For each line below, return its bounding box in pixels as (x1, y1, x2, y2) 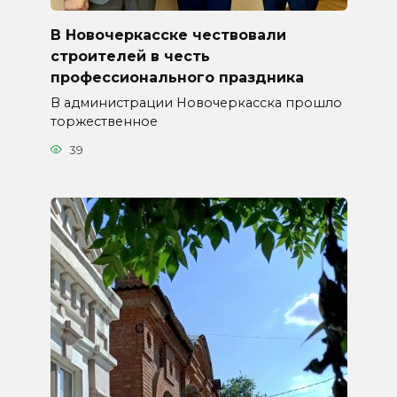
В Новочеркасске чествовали (50, 26, 286, 43)
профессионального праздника (50, 68, 304, 86)
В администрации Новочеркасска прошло (50, 95, 342, 112)
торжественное (50, 113, 158, 130)
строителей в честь (50, 47, 210, 65)
